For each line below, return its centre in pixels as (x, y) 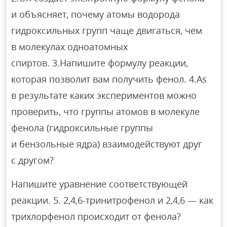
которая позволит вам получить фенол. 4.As (109, 79)
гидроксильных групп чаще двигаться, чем (107, 30)
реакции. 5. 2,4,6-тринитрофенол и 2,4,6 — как (112, 200)
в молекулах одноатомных (70, 46)
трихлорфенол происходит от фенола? (96, 216)
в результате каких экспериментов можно (104, 95)
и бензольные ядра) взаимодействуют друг (107, 144)
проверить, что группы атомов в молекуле (106, 111)
